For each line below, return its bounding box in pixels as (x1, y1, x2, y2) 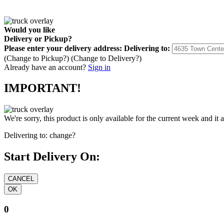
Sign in (88, 62, 110, 71)
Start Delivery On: (4, 150, 100, 163)
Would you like (4, 25, 55, 34)
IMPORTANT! (4, 81, 81, 95)
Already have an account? (4, 62, 86, 71)
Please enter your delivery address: (4, 43, 122, 52)
